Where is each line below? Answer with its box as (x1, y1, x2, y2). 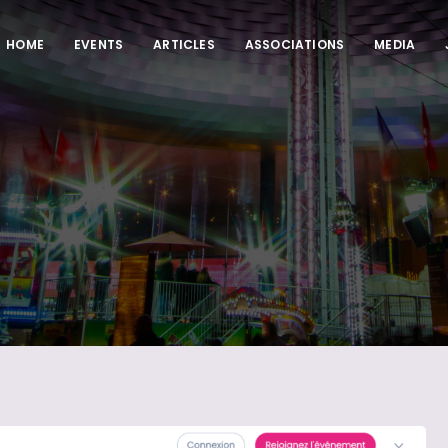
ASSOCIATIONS (244, 36, 345, 53)
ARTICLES (153, 36, 215, 53)
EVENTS (73, 36, 124, 53)
